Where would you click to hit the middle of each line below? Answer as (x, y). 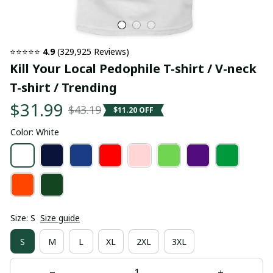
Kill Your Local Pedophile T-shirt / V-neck (133, 69)
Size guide (60, 218)
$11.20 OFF (133, 110)
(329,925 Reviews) (92, 51)
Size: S (23, 218)
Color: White (35, 132)
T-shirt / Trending (63, 87)
